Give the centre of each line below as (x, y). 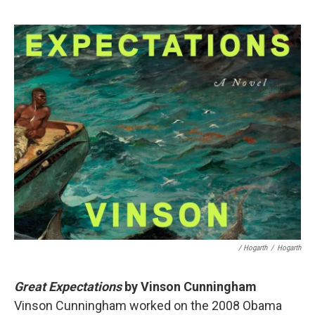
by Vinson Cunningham (191, 287)
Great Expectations (69, 287)
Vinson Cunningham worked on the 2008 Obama (148, 306)
